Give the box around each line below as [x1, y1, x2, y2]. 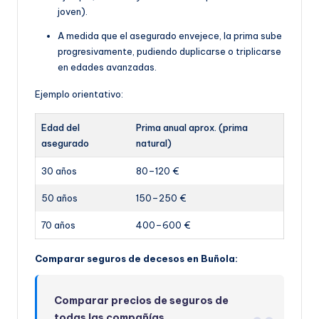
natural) [136, 137, 172, 149]
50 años [41, 192, 78, 204]
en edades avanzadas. [58, 61, 157, 73]
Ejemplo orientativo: [35, 88, 123, 100]
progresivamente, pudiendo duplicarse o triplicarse [58, 45, 281, 57]
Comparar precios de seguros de [54, 293, 229, 307]
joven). [58, 5, 88, 17]
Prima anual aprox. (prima [136, 121, 248, 133]
